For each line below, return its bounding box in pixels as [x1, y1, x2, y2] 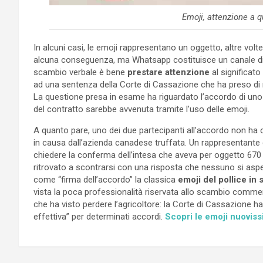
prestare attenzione [127, 66, 212, 77]
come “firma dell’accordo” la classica [33, 174, 178, 185]
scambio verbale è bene [33, 66, 127, 77]
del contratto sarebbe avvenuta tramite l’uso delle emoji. [33, 103, 249, 114]
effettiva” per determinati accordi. [33, 211, 165, 222]
